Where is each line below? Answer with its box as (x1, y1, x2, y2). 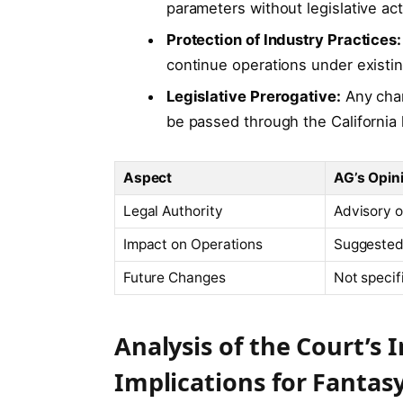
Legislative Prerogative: (166, 87, 341, 106)
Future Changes (122, 269, 226, 287)
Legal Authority (122, 202, 223, 220)
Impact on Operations (122, 236, 264, 254)
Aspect (122, 169, 173, 187)
